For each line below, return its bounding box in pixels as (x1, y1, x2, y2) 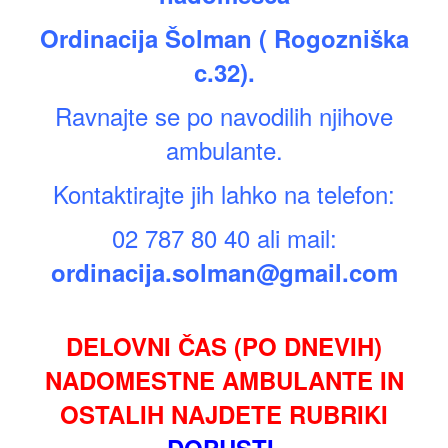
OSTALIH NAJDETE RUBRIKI (60, 397, 388, 432)
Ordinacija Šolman (39, 21, 259, 56)
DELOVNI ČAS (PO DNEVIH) (66, 329, 382, 364)
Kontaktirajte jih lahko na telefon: (53, 176, 395, 212)
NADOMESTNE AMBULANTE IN (44, 363, 404, 398)
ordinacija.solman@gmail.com (50, 255, 398, 290)
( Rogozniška (258, 21, 409, 56)
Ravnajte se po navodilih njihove (55, 98, 393, 134)
